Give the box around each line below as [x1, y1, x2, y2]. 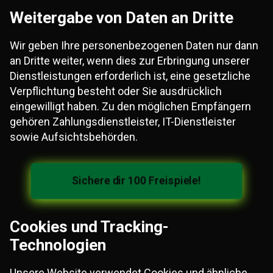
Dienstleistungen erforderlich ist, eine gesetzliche [10, 69, 250, 82]
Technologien [10, 236, 106, 254]
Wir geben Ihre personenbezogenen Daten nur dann [10, 39, 258, 52]
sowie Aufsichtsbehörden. [10, 130, 138, 143]
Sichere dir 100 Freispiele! [71, 174, 202, 187]
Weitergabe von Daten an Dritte [10, 9, 233, 27]
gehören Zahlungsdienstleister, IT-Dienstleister [10, 115, 236, 128]
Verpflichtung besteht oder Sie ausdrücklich [10, 85, 222, 97]
